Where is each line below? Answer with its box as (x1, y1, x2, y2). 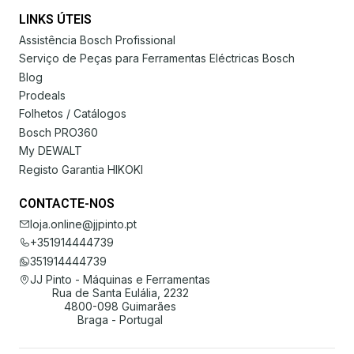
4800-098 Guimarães (64, 299, 176, 313)
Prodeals (19, 88, 66, 102)
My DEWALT (19, 144, 82, 158)
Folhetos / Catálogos (19, 107, 126, 121)
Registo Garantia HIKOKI (19, 162, 143, 176)
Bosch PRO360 (19, 125, 98, 139)
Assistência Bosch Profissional (19, 32, 175, 47)
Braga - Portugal (77, 313, 163, 326)
